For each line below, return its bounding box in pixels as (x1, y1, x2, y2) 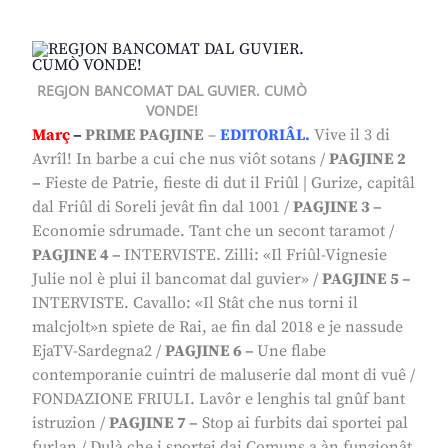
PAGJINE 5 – (322, 269, 411, 290)
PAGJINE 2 (329, 149, 406, 170)
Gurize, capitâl (311, 173, 415, 194)
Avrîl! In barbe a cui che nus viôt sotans (32, 149, 316, 170)
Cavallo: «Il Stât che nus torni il (133, 293, 358, 314)
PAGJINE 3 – (293, 197, 382, 218)
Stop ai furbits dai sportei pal (202, 413, 408, 434)
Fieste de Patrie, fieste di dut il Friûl (45, 173, 299, 194)
